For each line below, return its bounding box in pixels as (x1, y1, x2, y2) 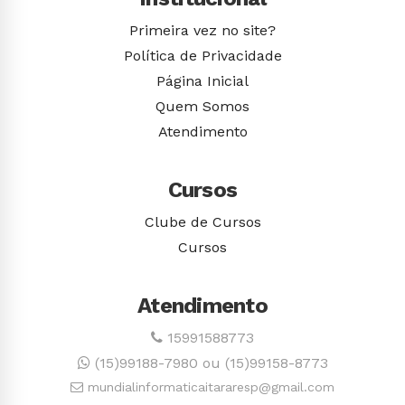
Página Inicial (156, 72, 249, 89)
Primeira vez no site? (129, 22, 276, 39)
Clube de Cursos (144, 213, 261, 231)
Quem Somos (155, 98, 250, 115)
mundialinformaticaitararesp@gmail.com (83, 380, 334, 394)
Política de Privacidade (123, 47, 282, 64)
